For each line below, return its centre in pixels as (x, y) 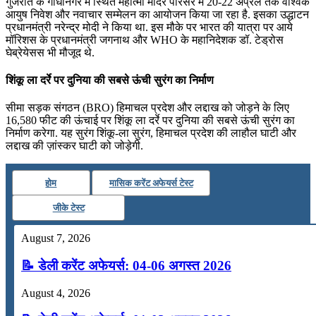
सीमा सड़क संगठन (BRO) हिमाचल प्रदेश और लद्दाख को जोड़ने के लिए (147, 108)
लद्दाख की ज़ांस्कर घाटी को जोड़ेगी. (74, 146)
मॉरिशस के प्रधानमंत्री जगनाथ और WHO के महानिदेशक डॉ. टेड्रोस (145, 39)
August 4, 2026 (56, 293)
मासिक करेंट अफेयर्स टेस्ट (151, 183)
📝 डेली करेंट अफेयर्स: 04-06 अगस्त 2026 (126, 265)
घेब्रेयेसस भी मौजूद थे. (50, 52)
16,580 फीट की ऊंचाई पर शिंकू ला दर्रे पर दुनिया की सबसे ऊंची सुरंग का (150, 121)
